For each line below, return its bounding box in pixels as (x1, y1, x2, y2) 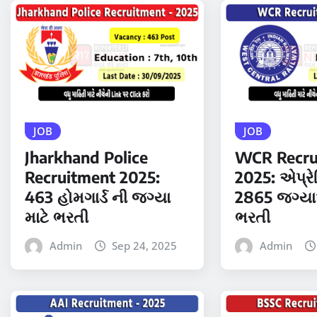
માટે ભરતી (25, 207, 88, 227)
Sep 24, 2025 (112, 238, 178, 253)
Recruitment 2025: (25, 167, 160, 188)
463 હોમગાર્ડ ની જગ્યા (25, 187, 171, 207)
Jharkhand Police (25, 147, 148, 168)
